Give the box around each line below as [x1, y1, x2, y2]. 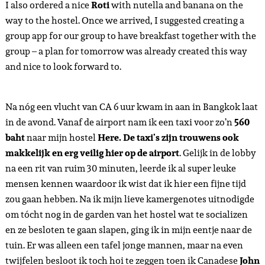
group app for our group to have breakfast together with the [5, 28, 256, 44]
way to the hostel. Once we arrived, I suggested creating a [5, 13, 244, 28]
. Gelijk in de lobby [179, 146, 256, 161]
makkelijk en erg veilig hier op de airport [5, 146, 179, 161]
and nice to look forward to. [5, 59, 121, 75]
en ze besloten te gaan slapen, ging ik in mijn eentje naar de [5, 222, 252, 238]
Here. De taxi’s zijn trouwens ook [97, 130, 239, 146]
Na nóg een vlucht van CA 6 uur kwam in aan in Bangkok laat [5, 99, 258, 115]
